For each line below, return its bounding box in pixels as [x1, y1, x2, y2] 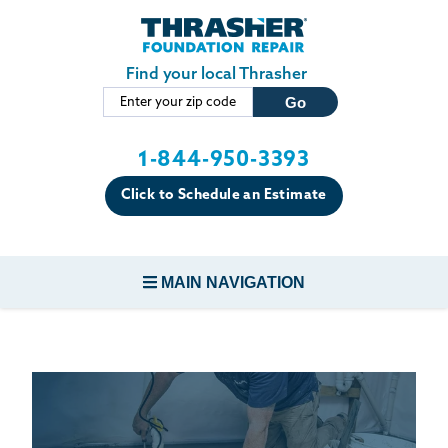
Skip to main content [223, 19, 374, 35]
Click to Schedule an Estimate [121, 188, 327, 203]
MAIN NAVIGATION [161, 274, 305, 291]
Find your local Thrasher [125, 67, 307, 83]
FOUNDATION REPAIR [149, 329, 299, 345]
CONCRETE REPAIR [159, 385, 289, 401]
